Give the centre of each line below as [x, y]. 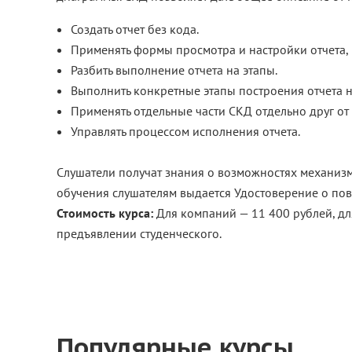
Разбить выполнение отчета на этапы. [174, 70]
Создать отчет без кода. [135, 29]
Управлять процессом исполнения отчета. [185, 131]
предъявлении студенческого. [139, 233]
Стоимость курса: [106, 213]
